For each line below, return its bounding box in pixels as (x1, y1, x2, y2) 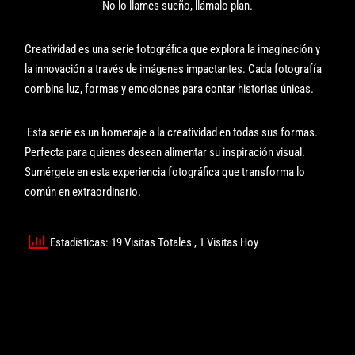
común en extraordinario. (25, 184, 142, 199)
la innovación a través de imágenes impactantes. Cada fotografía (25, 61, 323, 76)
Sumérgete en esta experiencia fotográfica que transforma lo (25, 164, 306, 179)
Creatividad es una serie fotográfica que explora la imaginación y (25, 41, 321, 56)
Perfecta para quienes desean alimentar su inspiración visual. (25, 144, 306, 159)
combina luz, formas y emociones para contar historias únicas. (25, 81, 315, 96)
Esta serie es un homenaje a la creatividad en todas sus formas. (25, 124, 319, 139)
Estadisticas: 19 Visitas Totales (48, 235, 195, 250)
